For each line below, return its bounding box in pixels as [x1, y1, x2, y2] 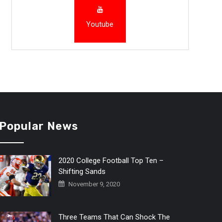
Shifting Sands [58, 166, 106, 176]
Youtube [86, 19, 114, 29]
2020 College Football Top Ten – [58, 156, 164, 165]
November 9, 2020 [66, 180, 120, 188]
